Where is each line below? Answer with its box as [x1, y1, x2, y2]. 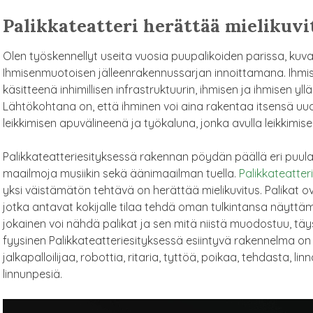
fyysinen [2, 233, 49, 247]
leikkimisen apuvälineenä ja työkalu [2, 115, 182, 130]
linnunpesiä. [2, 266, 62, 281]
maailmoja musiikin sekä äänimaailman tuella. [2, 166, 236, 180]
